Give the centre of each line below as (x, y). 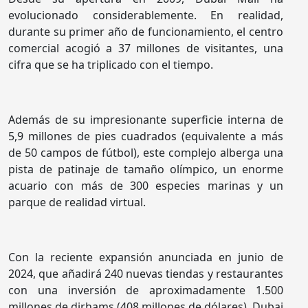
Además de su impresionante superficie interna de (146, 120)
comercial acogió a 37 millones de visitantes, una (146, 48)
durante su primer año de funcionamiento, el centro (146, 32)
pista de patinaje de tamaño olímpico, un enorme (146, 169)
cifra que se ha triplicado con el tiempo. (111, 65)
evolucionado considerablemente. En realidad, (146, 15)
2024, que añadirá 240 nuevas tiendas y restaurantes (146, 274)
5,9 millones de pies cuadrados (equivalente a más (146, 136)
